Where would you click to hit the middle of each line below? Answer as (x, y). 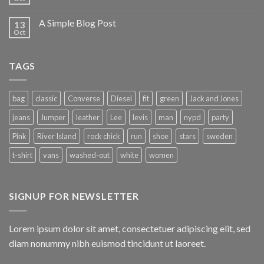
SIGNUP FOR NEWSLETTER (74, 196)
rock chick (104, 136)
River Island (57, 136)
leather (88, 118)
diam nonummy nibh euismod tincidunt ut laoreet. (107, 243)
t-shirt (22, 155)
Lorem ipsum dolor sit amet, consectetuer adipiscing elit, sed (130, 228)
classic (46, 99)
